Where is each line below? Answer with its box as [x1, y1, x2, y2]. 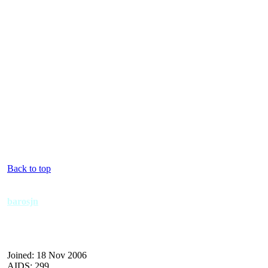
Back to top [7, 163, 51, 173]
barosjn [7, 196, 38, 206]
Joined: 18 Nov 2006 [7, 249, 87, 260]
